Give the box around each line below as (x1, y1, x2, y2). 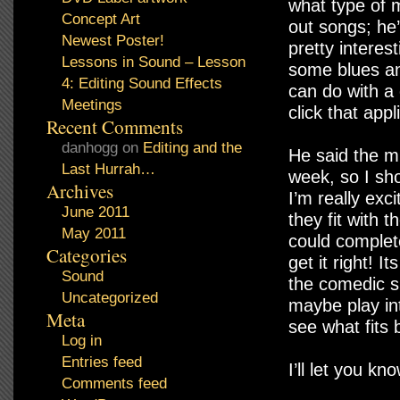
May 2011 (62, 225, 126, 242)
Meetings (62, 96, 122, 113)
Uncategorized (62, 289, 158, 306)
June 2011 (62, 204, 129, 221)
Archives (46, 179, 113, 204)
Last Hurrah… (62, 161, 155, 178)
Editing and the (143, 139, 242, 156)
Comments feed (62, 375, 167, 392)
